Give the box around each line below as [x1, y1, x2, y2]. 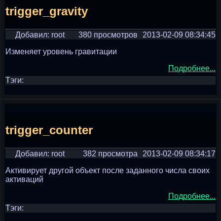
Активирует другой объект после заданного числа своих [5, 166, 210, 175]
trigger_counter [5, 123, 93, 137]
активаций [5, 175, 43, 184]
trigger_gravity [5, 4, 88, 18]
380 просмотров [78, 31, 138, 39]
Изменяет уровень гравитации [5, 47, 117, 56]
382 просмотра [83, 149, 138, 158]
